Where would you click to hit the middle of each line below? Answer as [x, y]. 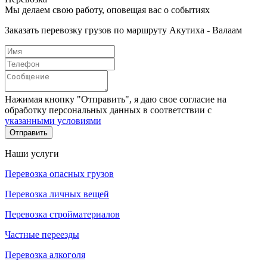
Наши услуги [32, 153]
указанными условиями [53, 120]
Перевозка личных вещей [57, 194]
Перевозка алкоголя [45, 254]
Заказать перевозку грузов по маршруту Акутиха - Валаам [123, 30]
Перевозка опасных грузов [59, 173]
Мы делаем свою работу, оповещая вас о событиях [107, 10]
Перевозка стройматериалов [62, 214]
